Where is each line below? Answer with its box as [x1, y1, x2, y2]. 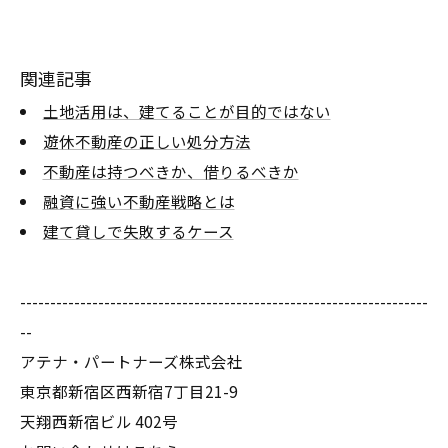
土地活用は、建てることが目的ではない [42, 100, 331, 122]
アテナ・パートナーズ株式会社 [20, 350, 243, 372]
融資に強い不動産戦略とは [42, 190, 235, 212]
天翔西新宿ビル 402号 [20, 410, 178, 432]
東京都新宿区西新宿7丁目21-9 [20, 380, 238, 402]
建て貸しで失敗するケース [42, 220, 234, 242]
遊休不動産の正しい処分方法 [42, 130, 251, 152]
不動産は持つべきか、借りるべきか [42, 160, 299, 182]
